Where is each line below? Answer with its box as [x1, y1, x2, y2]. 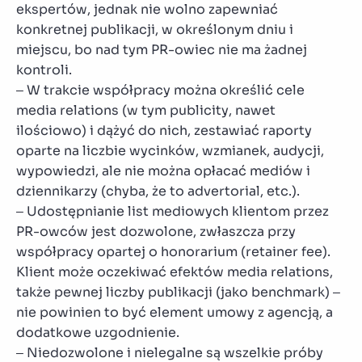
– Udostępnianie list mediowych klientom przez [16, 202, 329, 220]
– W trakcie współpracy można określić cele [16, 81, 305, 99]
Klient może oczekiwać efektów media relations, [16, 263, 333, 280]
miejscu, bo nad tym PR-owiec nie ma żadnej [16, 40, 307, 58]
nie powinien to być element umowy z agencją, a [16, 303, 333, 321]
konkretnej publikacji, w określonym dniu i [16, 20, 293, 38]
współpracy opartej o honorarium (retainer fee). [16, 242, 330, 260]
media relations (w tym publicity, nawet [16, 101, 276, 119]
